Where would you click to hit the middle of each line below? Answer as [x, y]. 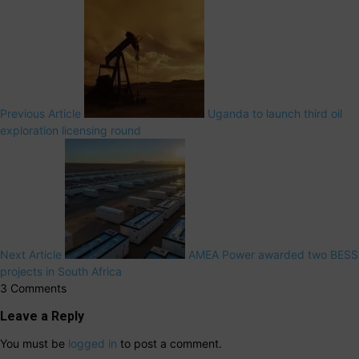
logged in [93, 344]
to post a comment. [169, 344]
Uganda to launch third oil [275, 114]
